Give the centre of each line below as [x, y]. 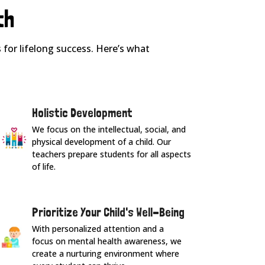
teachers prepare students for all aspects [112, 154]
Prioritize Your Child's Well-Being [109, 213]
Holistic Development [83, 113]
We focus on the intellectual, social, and [109, 130]
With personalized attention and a [98, 229]
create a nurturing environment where [106, 254]
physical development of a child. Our [102, 142]
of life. [44, 167]
